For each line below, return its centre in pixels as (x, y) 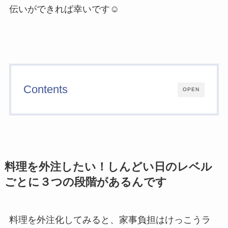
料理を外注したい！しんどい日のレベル (108, 167)
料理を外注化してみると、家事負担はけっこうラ (110, 220)
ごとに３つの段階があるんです (85, 182)
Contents (45, 89)
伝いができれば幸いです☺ (64, 9)
